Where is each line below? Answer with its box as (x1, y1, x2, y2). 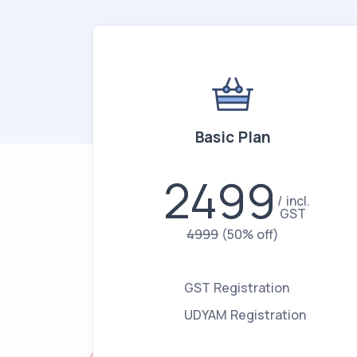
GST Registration (183, 279, 289, 296)
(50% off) (222, 226, 279, 243)
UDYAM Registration (183, 306, 306, 324)
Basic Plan (194, 127, 271, 147)
